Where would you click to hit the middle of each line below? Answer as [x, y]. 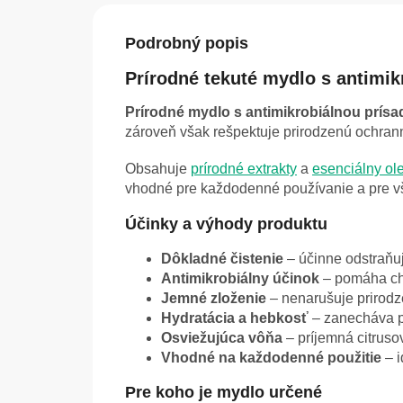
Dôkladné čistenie [222, 259]
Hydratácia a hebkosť [235, 318]
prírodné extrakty [244, 169]
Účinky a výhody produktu [226, 224]
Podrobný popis [187, 43]
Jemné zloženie [214, 299]
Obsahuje [158, 169]
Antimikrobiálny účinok [240, 279]
